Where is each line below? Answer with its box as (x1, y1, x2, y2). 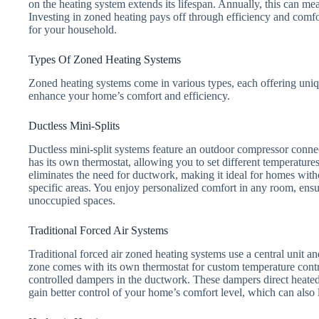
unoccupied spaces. (28, 194, 115, 207)
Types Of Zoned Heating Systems (28, 53, 181, 66)
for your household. (28, 23, 117, 36)
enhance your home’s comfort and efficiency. (28, 90, 230, 103)
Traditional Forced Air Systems (28, 224, 168, 237)
